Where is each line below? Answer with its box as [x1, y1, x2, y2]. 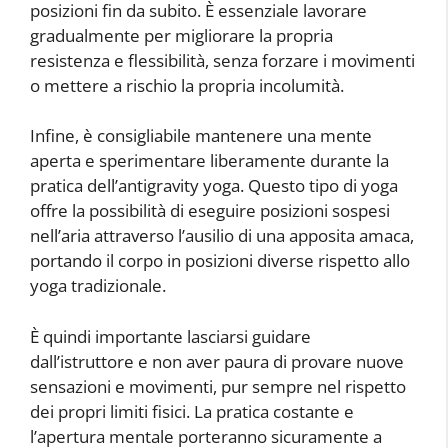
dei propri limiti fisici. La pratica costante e [30, 399, 354, 423]
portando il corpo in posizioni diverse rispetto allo [30, 249, 410, 273]
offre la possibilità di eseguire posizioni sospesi [30, 199, 390, 223]
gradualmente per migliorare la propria [30, 23, 333, 47]
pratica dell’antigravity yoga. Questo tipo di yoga [30, 174, 398, 198]
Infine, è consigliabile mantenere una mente [30, 124, 372, 148]
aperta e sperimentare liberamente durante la [30, 149, 389, 173]
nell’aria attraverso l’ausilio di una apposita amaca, [30, 224, 414, 248]
